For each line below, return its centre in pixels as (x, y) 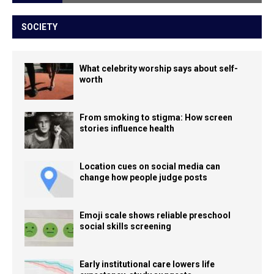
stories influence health (127, 129)
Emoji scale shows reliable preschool (155, 216)
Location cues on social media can (150, 167)
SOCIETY (39, 27)
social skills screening (125, 227)
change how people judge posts (143, 178)
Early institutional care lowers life (147, 265)
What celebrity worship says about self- (159, 69)
